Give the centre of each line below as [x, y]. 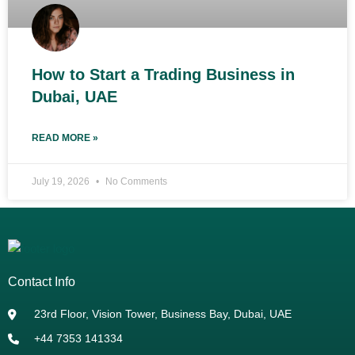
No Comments [135, 182]
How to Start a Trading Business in [163, 75]
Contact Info [42, 282]
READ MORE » [65, 138]
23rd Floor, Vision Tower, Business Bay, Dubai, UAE [162, 314]
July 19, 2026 [62, 182]
